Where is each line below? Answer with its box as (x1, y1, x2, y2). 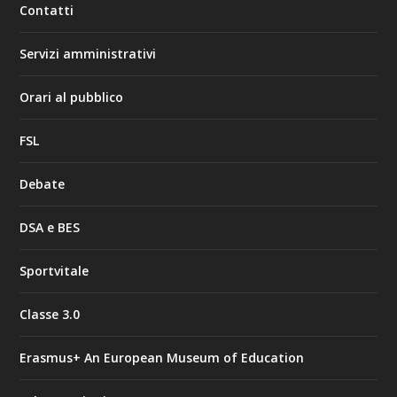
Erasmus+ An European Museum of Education (19, 348, 305, 366)
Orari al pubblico (19, 88, 124, 105)
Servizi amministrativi (19, 44, 157, 62)
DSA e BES (19, 218, 81, 236)
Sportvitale (19, 261, 90, 279)
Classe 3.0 (19, 305, 81, 323)
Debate (19, 175, 66, 192)
